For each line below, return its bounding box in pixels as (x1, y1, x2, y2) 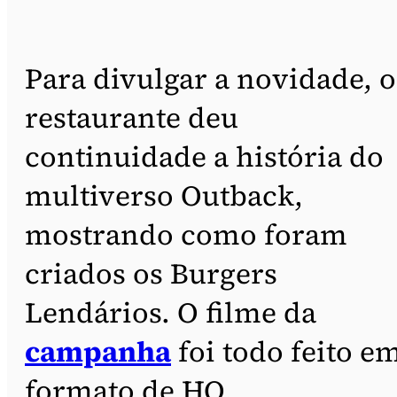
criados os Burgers (25, 253, 277, 293)
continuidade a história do (25, 136, 384, 176)
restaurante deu (25, 97, 238, 137)
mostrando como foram (25, 214, 347, 254)
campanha (25, 331, 171, 371)
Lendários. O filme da (25, 292, 316, 332)
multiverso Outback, (25, 175, 303, 215)
